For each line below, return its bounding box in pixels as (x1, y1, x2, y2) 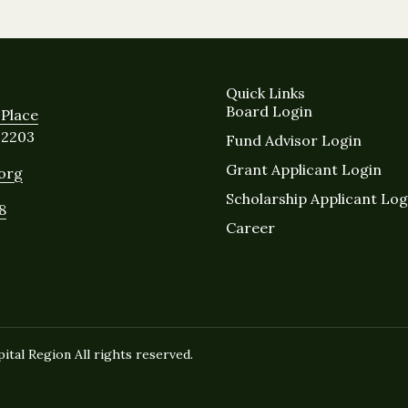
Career (226, 218, 275, 237)
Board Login (226, 101, 312, 120)
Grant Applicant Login (226, 159, 382, 178)
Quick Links (226, 83, 305, 102)
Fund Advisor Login (226, 130, 362, 149)
